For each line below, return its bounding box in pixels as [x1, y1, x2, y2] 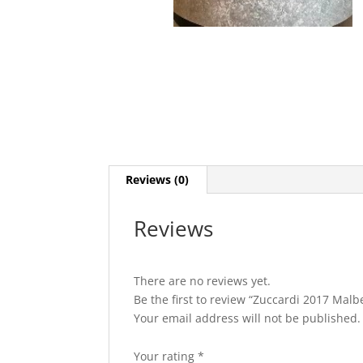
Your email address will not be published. [134, 310, 361, 326]
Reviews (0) [126, 171, 190, 187]
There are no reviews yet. [134, 272, 271, 288]
